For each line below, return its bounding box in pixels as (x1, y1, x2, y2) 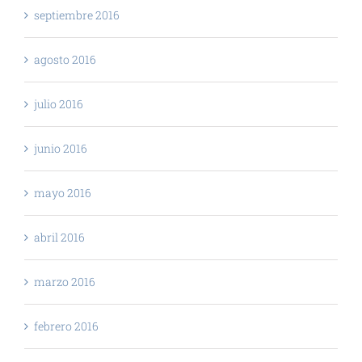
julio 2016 (34, 95, 83, 112)
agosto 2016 (34, 51, 96, 67)
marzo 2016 (34, 273, 95, 289)
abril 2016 (34, 229, 85, 245)
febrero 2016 (34, 318, 99, 334)
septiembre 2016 (34, 6, 120, 23)
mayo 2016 (34, 184, 91, 200)
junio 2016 (34, 140, 87, 156)
